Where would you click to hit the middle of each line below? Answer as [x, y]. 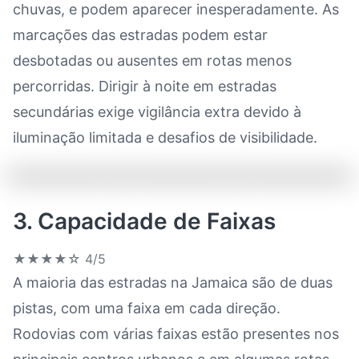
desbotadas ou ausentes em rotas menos [152, 61]
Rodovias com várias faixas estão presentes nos [176, 334]
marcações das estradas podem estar [140, 35]
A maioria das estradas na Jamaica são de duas [173, 282]
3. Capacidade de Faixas [144, 221]
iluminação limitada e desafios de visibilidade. [165, 137]
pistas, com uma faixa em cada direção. [147, 308]
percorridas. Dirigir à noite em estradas [145, 86]
